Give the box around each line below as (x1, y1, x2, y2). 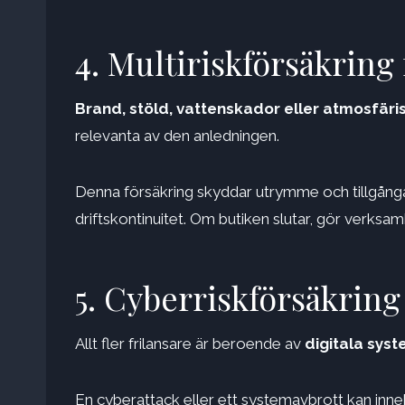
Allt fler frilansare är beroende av (75, 334, 305, 353)
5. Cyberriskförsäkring (75, 276, 400, 320)
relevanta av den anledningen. (75, 127, 279, 146)
